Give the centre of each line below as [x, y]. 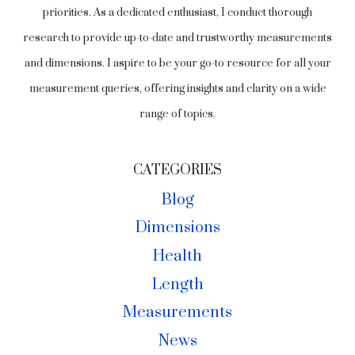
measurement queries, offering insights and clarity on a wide [177, 89]
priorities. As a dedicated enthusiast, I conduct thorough [177, 13]
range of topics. [177, 115]
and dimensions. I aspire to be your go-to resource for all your [177, 64]
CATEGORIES [177, 171]
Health [177, 257]
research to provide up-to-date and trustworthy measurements [177, 38]
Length [177, 284]
